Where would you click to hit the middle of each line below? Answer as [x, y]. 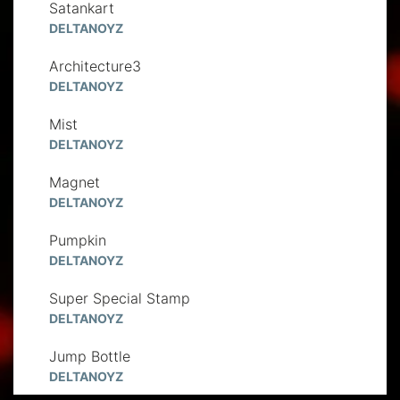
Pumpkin [78, 240]
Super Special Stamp [120, 298]
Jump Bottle [90, 356]
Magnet [75, 182]
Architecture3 [95, 66]
